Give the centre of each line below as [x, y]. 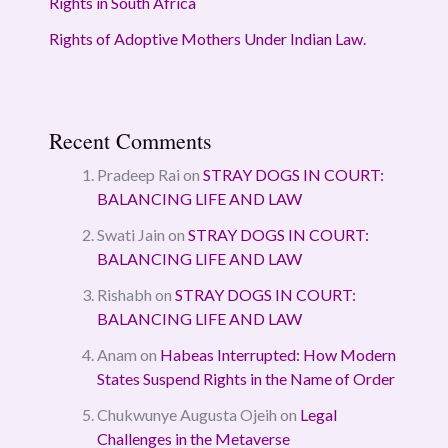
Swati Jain [130, 234]
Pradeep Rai [138, 174]
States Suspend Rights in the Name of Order [245, 378]
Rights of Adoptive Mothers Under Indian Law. [207, 38]
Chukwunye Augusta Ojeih [186, 414]
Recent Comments [130, 140]
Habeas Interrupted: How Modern [277, 354]
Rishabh [124, 294]
